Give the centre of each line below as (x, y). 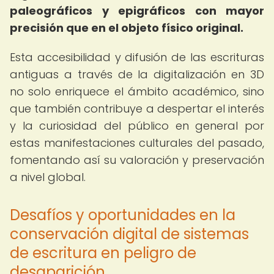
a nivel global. (48, 177)
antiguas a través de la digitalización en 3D (137, 74)
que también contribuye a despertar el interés (137, 109)
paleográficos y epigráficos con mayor (137, 11)
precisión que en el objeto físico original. (127, 28)
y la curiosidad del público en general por (137, 126)
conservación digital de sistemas (129, 234)
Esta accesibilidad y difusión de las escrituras (137, 57)
